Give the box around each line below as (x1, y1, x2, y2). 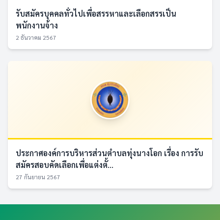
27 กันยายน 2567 (16, 173, 60, 181)
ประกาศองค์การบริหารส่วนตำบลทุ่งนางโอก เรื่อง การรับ (16, 148, 203, 158)
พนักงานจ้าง (16, 20, 58, 30)
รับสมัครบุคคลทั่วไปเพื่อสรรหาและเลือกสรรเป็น (16, 8, 176, 19)
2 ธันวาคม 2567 (16, 33, 56, 41)
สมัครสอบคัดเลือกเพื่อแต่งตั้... (16, 160, 113, 170)
